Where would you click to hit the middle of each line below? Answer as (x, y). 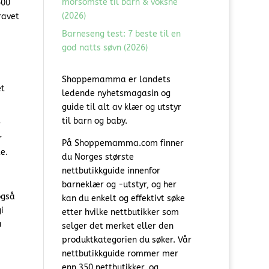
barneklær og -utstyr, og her (119, 185)
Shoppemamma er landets (116, 80)
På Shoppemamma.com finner (122, 144)
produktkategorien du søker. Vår (126, 240)
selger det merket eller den (117, 226)
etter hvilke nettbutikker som (120, 213)
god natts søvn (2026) (104, 48)
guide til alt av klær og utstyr (121, 107)
